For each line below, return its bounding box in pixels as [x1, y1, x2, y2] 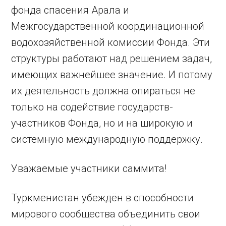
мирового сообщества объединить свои [11, 207, 201, 220]
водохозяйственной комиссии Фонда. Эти [11, 36, 210, 48]
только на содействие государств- [11, 100, 174, 113]
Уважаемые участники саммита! [11, 162, 167, 175]
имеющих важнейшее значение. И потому [11, 68, 213, 81]
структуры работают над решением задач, [11, 52, 212, 65]
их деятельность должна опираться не [11, 84, 196, 97]
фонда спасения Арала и [11, 4, 130, 16]
